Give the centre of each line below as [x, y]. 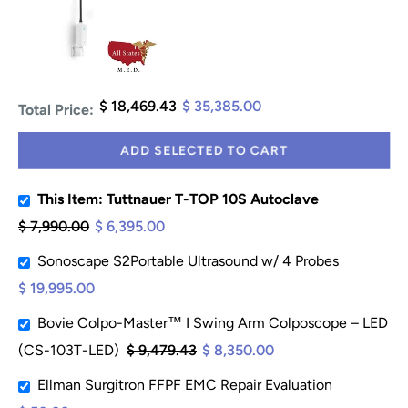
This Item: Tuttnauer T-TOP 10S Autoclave [178, 199]
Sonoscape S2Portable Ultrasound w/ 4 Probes [188, 261]
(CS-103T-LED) [69, 351]
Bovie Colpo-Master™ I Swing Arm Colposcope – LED [213, 323]
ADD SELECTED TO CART [204, 150]
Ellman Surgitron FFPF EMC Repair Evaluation [185, 385]
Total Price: [56, 110]
